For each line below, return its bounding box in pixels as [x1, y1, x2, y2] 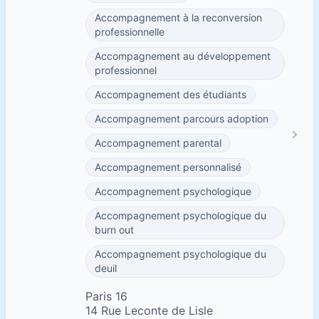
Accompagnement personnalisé [95, 161, 241, 173]
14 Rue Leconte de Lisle [85, 303, 213, 318]
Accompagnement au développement [95, 50, 271, 62]
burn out [95, 224, 134, 236]
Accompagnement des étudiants [95, 88, 246, 100]
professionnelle [95, 26, 164, 38]
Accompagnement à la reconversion [95, 11, 262, 23]
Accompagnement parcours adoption [95, 113, 268, 125]
